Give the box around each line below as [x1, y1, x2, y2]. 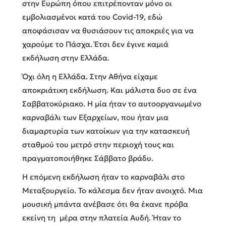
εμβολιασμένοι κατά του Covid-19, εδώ [22, 12, 162, 22]
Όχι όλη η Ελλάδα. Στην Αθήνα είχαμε [22, 71, 158, 81]
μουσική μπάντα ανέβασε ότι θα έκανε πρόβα [22, 199, 188, 209]
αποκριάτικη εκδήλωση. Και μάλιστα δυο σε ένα [22, 85, 197, 95]
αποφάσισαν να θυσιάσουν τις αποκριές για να [22, 25, 194, 35]
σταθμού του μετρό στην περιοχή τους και [22, 139, 174, 149]
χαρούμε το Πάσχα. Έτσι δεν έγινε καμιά [22, 39, 168, 49]
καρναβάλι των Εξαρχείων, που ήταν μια [22, 112, 168, 122]
